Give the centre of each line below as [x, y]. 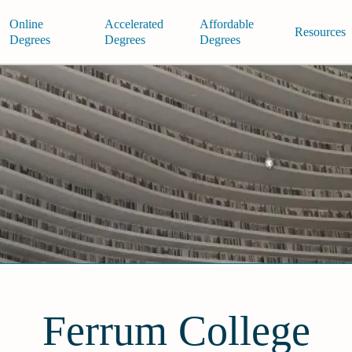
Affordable [226, 24]
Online [26, 24]
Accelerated [134, 24]
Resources [320, 31]
